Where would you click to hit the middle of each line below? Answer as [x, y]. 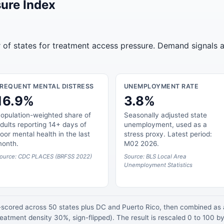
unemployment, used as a [165, 124]
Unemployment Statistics [158, 165]
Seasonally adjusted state [165, 115]
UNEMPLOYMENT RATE [161, 86]
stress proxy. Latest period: [168, 134]
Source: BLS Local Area [155, 156]
